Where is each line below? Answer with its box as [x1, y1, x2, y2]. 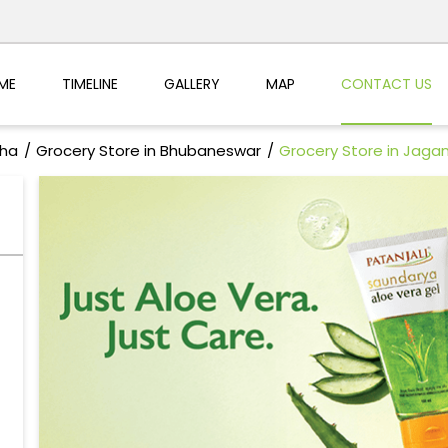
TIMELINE [61, 73, 118, 94]
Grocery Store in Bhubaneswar [35, 140, 261, 162]
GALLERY [163, 73, 220, 94]
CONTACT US [340, 73, 432, 94]
